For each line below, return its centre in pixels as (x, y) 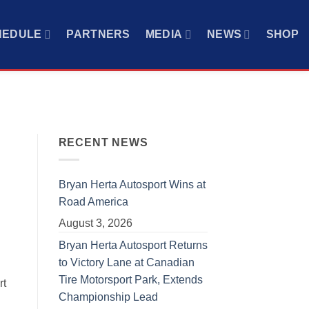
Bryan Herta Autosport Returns (133, 245)
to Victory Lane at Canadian (126, 262)
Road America (93, 201)
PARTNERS (98, 34)
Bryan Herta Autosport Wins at (132, 184)
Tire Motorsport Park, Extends (130, 279)
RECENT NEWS (103, 143)
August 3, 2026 (95, 223)
